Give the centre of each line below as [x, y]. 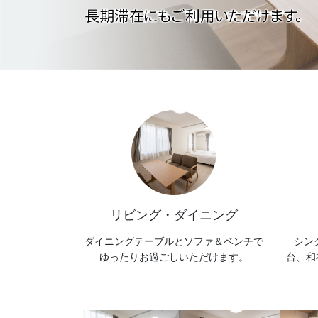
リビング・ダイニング [174, 215]
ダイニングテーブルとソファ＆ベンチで [174, 241]
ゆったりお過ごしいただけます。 [174, 257]
